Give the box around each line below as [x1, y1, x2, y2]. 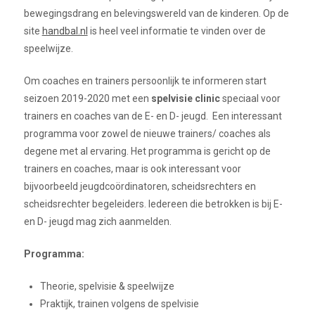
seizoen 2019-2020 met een [23, 93, 151, 105]
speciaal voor [219, 93, 281, 105]
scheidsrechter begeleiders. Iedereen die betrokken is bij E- [23, 198, 283, 210]
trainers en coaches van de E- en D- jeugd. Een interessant [23, 110, 282, 122]
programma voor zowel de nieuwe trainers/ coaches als [23, 128, 271, 140]
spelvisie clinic [150, 93, 220, 105]
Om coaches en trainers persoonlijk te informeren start [23, 75, 266, 87]
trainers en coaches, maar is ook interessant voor [23, 163, 241, 175]
